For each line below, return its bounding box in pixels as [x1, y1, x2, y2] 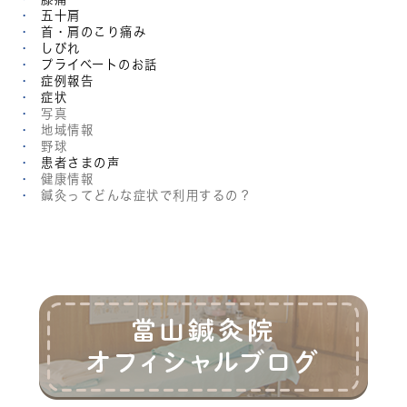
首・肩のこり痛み [41, 25, 147, 39]
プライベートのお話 [41, 58, 158, 72]
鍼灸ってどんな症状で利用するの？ [35, 189, 253, 203]
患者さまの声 [41, 156, 121, 170]
